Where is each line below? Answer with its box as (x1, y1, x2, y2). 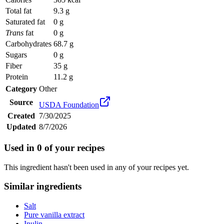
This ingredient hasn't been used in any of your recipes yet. (4, 162, 189, 171)
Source (9, 98, 33, 107)
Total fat (5, 6, 31, 15)
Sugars (5, 50, 27, 59)
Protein (5, 72, 28, 81)
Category (5, 84, 37, 93)
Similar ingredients (4, 181, 81, 192)
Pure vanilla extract (24, 210, 84, 219)
